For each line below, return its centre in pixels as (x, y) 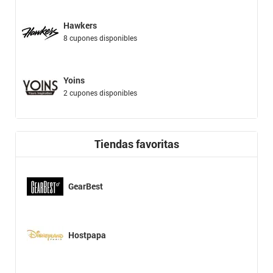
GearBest (86, 186)
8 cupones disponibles (100, 38)
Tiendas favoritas (136, 144)
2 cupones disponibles (100, 93)
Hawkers (80, 26)
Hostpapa (87, 235)
